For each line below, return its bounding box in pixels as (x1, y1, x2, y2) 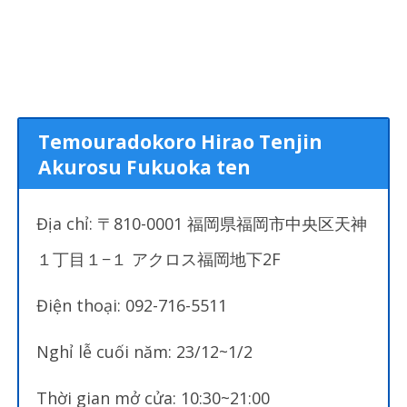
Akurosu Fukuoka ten (38, 154, 252, 180)
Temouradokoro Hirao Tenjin (38, 128, 323, 154)
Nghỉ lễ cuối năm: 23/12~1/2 (36, 341, 253, 363)
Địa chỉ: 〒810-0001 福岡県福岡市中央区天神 (36, 213, 368, 235)
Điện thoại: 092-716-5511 (36, 294, 228, 317)
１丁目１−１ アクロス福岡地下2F (36, 248, 282, 271)
